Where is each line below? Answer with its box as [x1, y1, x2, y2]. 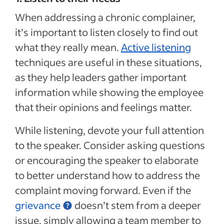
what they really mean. [15, 40, 121, 53]
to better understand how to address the [15, 168, 200, 181]
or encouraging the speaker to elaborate [15, 153, 198, 166]
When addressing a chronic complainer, [15, 10, 195, 23]
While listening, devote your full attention [15, 123, 204, 136]
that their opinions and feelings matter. [15, 100, 192, 113]
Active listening [121, 40, 191, 53]
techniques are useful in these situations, [15, 55, 202, 68]
